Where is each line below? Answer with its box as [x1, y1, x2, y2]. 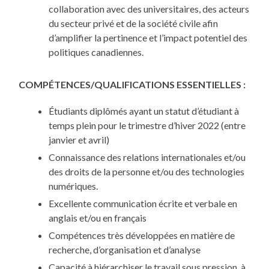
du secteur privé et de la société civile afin [49, 17, 219, 29]
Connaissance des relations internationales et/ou [49, 151, 246, 163]
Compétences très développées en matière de [49, 229, 235, 241]
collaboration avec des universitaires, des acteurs [49, 3, 250, 15]
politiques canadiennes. [49, 46, 144, 58]
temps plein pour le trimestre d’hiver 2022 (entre [49, 119, 246, 131]
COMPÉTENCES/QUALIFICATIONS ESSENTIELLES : [19, 79, 246, 91]
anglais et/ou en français [49, 212, 147, 224]
